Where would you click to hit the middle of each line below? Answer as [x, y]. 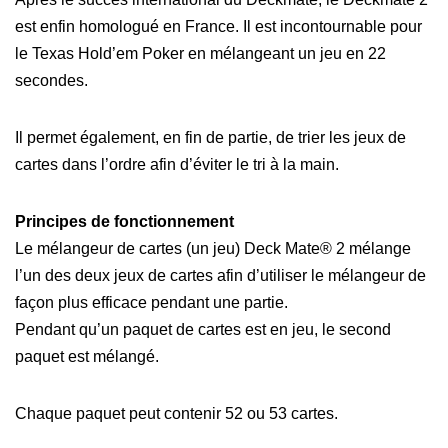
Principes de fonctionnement [124, 221]
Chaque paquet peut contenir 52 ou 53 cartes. [176, 413]
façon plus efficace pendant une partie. [151, 302]
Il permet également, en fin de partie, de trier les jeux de [210, 137]
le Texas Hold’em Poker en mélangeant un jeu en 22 [200, 53]
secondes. [51, 80]
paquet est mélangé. [87, 356]
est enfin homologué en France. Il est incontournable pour [218, 26]
